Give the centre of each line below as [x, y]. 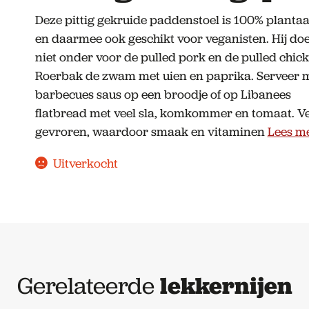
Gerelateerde [88, 286]
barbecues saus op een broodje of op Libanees [163, 94]
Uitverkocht [86, 163]
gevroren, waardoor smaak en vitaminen [151, 131]
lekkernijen [226, 285]
